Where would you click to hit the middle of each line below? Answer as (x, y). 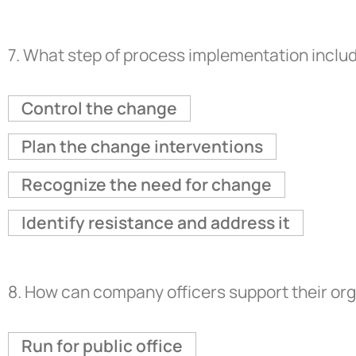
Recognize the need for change (146, 184)
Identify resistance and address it (155, 222)
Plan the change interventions (142, 146)
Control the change (99, 108)
